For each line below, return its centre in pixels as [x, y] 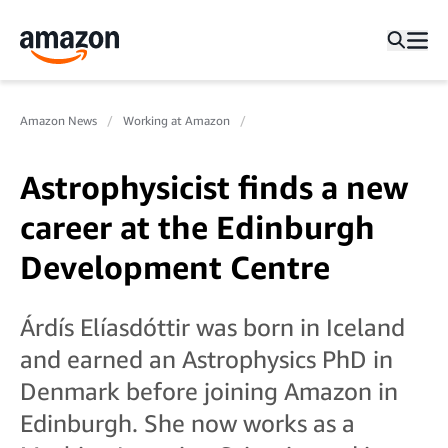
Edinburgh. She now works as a [187, 423]
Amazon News [58, 120]
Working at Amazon [176, 120]
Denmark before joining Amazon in [209, 391]
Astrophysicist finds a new [214, 187]
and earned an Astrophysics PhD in [206, 359]
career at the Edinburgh [197, 227]
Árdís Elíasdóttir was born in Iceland [212, 327]
